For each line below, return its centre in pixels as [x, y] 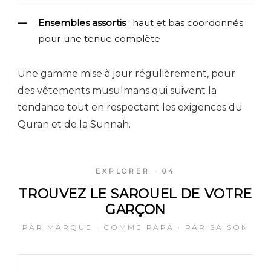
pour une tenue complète [99, 38]
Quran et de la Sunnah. [74, 124]
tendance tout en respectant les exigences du [130, 107]
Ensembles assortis [82, 22]
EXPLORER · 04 [135, 171]
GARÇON [135, 209]
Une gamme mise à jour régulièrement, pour [126, 73]
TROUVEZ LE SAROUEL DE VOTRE [135, 193]
